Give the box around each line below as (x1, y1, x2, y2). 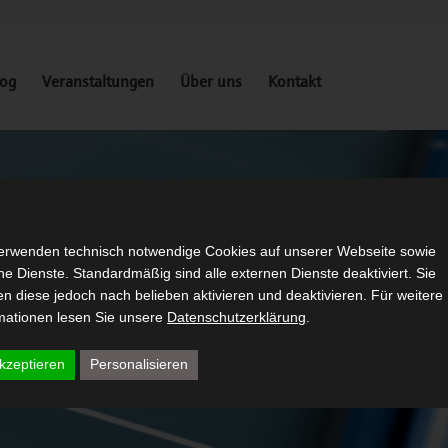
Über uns (180, 69, 242, 91)
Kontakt (268, 69, 321, 91)
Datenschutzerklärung (167, 308, 307, 325)
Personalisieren (90, 355, 189, 372)
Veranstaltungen (42, 69, 154, 91)
